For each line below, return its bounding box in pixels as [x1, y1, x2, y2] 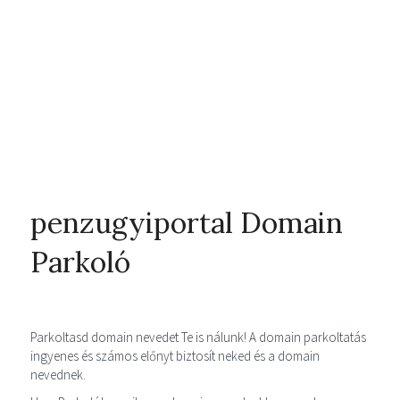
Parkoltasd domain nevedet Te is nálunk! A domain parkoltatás [30, 328, 366, 346]
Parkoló [30, 243, 130, 280]
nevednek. [30, 365, 86, 383]
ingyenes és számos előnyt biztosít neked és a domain [30, 346, 320, 364]
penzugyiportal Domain [30, 204, 343, 241]
